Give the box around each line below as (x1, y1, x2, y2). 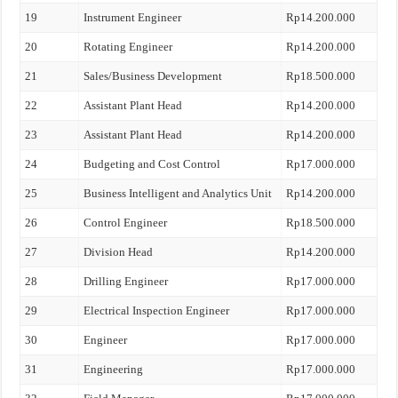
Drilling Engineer (84, 275, 169, 288)
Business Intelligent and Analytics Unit (84, 187, 273, 200)
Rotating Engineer (84, 40, 173, 53)
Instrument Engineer (84, 11, 182, 24)
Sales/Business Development (84, 69, 223, 83)
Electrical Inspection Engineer (84, 304, 230, 317)
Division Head (84, 245, 154, 259)
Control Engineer (84, 216, 168, 229)
